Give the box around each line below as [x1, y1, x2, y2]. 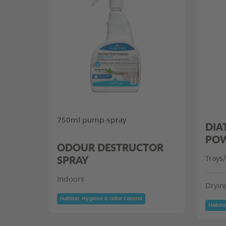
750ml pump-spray [57, 117, 126, 124]
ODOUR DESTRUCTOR [57, 140, 163, 154]
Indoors [57, 176, 84, 183]
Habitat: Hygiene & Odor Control [60, 196, 142, 201]
